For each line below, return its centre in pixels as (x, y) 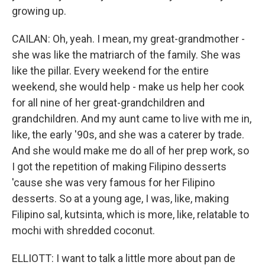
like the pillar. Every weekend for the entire (110, 71)
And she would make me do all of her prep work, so (130, 151)
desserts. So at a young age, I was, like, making (120, 198)
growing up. (39, 11)
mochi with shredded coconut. (83, 230)
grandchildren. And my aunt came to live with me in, (132, 119)
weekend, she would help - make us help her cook (128, 87)
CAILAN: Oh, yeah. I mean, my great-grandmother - (128, 39)
